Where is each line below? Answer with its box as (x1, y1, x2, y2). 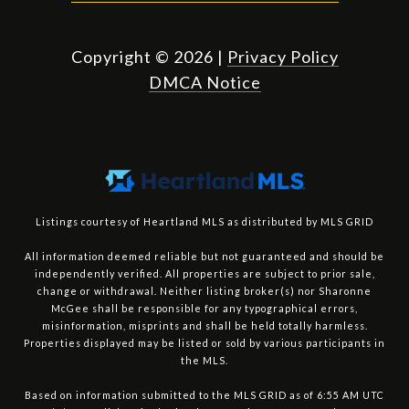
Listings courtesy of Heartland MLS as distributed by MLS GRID (36, 215, 373, 227)
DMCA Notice (148, 71, 261, 92)
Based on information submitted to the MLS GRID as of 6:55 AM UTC (25, 388, 384, 401)
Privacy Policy (226, 46, 339, 67)
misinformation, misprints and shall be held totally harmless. (41, 319, 368, 331)
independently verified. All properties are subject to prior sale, (34, 267, 375, 279)
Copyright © (70, 46, 170, 67)
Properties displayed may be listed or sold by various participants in (24, 336, 385, 349)
